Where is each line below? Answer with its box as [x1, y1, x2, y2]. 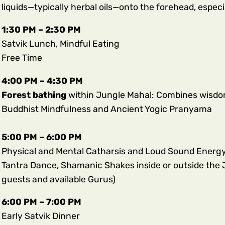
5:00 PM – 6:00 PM [1, 132, 82, 142]
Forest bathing [1, 89, 68, 100]
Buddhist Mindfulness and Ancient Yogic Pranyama [1, 103, 216, 114]
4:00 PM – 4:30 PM [1, 75, 83, 86]
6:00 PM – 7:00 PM [1, 197, 81, 207]
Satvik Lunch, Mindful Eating [1, 39, 120, 49]
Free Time [1, 53, 42, 63]
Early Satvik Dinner [1, 211, 80, 221]
